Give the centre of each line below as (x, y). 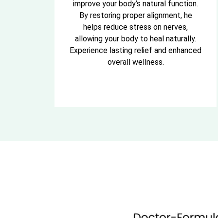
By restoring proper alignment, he (136, 16)
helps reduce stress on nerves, (136, 27)
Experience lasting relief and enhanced (136, 51)
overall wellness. (136, 62)
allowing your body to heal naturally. (136, 39)
